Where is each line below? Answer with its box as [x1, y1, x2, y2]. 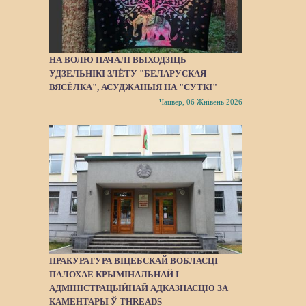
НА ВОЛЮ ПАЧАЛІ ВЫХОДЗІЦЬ [49, 55, 186, 66]
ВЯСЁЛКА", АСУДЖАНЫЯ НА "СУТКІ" [49, 82, 217, 93]
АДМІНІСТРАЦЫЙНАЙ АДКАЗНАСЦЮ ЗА [49, 282, 228, 293]
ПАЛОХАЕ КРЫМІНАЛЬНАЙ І [49, 268, 179, 279]
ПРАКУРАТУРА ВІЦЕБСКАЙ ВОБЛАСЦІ [49, 255, 218, 266]
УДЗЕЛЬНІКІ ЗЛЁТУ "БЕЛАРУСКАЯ [49, 68, 206, 79]
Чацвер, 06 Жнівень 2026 [158, 98, 242, 107]
